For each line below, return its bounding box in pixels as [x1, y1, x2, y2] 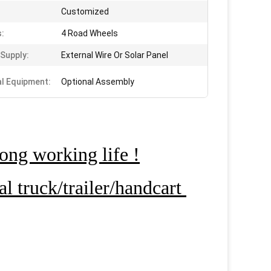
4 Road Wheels [61, 28, 118, 38]
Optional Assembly [61, 77, 134, 87]
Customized [61, 7, 109, 16]
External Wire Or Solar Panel [61, 50, 168, 60]
